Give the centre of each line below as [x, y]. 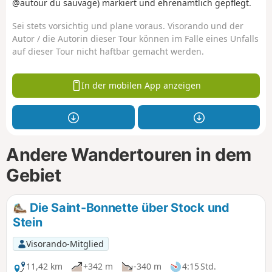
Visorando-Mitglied [65, 243]
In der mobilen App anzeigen [141, 86]
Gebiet [34, 175]
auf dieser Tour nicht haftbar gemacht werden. [108, 52]
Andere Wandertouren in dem [129, 154]
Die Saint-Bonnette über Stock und [128, 207]
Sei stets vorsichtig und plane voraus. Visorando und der [128, 26]
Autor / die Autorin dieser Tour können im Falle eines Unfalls [135, 39]
